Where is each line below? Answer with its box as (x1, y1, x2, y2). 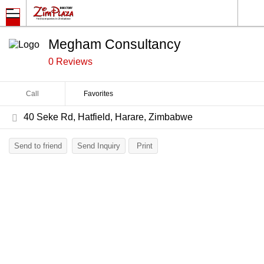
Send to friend (14, 141, 62, 150)
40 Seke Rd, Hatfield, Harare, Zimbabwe (24, 112, 193, 122)
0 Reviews (48, 57, 93, 67)
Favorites (83, 90, 113, 98)
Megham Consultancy (48, 37, 181, 52)
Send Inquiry (77, 141, 120, 150)
